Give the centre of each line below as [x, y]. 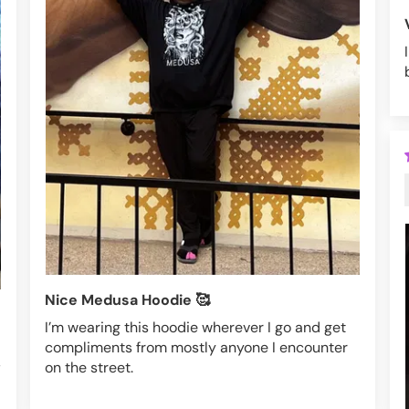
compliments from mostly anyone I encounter [196, 347]
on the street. [89, 367]
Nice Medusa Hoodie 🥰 [127, 299]
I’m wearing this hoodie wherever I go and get [195, 327]
